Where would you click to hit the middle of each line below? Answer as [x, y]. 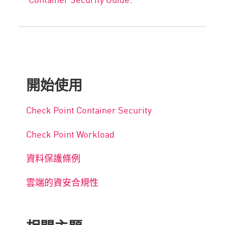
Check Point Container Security [89, 110]
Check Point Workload [71, 134]
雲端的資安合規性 [63, 182]
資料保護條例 [53, 158]
